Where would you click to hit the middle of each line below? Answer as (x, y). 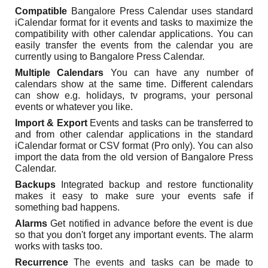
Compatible (41, 11)
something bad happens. (68, 207)
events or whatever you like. (74, 107)
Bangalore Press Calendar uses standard (160, 11)
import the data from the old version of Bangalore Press (134, 157)
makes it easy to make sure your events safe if (134, 196)
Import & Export (51, 123)
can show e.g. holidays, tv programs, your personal (134, 95)
